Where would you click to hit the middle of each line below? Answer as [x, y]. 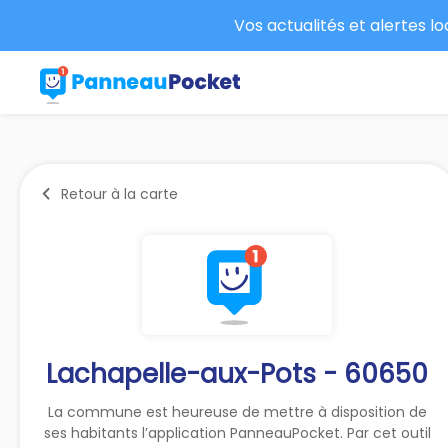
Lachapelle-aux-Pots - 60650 [237, 373]
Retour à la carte [119, 193]
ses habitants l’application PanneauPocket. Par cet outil [237, 432]
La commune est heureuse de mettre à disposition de [237, 411]
